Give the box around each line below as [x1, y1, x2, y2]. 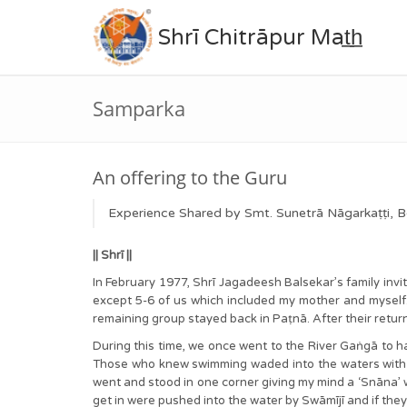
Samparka [93, 94, 185, 122]
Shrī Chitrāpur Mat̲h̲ [153, 25, 362, 51]
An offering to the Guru [93, 165, 287, 190]
